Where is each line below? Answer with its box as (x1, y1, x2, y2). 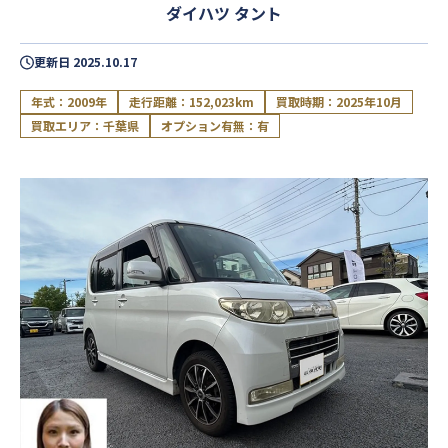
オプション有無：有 (161, 117, 269, 134)
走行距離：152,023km (129, 93, 254, 110)
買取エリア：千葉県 (31, 117, 139, 134)
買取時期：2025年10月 (276, 93, 402, 110)
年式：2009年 (31, 93, 107, 110)
